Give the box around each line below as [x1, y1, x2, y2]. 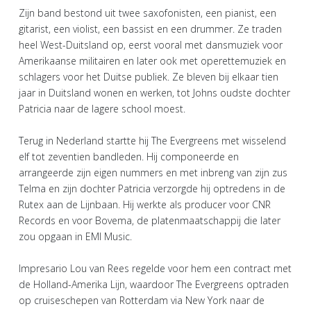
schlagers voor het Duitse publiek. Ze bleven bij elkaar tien [19, 69, 278, 83]
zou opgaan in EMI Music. [19, 229, 135, 243]
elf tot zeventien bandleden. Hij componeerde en [19, 149, 239, 163]
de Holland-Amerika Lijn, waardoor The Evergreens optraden [19, 277, 289, 291]
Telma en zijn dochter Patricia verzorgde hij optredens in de [19, 181, 285, 195]
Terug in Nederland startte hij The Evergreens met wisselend [19, 133, 286, 147]
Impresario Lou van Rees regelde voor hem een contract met [19, 261, 292, 275]
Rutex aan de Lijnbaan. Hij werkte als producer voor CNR [19, 197, 271, 211]
